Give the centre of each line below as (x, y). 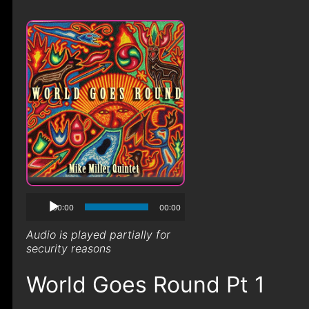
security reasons (68, 248)
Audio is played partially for (98, 235)
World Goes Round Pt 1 (145, 285)
